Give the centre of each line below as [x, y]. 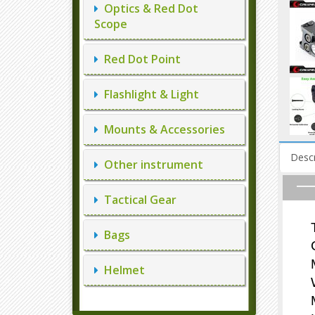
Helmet [122, 270]
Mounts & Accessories [162, 129]
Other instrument [151, 165]
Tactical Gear [137, 200]
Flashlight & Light [149, 94]
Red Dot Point [140, 59]
